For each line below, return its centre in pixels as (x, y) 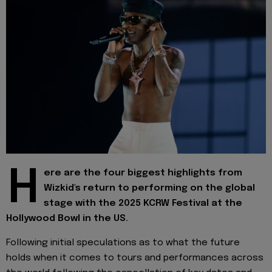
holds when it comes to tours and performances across (135, 258)
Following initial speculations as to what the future (123, 243)
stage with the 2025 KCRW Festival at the (143, 203)
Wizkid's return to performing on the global (149, 188)
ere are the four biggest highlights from (143, 173)
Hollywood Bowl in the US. (67, 218)
